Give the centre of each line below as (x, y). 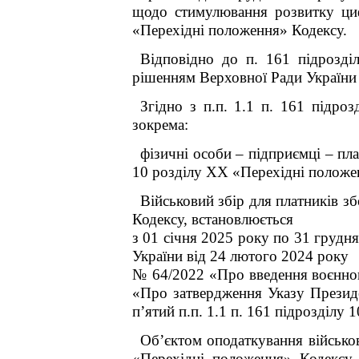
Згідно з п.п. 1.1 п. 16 (218, 106)
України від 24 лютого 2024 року (240, 256)
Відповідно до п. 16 (211, 59)
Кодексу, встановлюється (213, 219)
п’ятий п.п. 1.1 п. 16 (198, 311)
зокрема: (160, 125)
